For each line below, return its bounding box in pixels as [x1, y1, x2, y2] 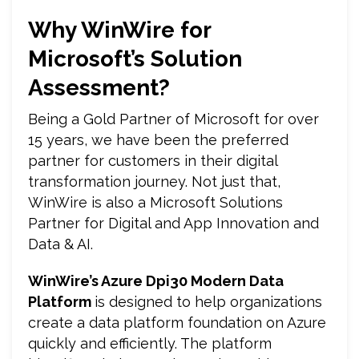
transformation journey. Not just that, [28, 172, 280, 190]
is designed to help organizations [95, 292, 322, 310]
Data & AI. [28, 235, 97, 252]
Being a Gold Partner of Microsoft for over [28, 110, 319, 127]
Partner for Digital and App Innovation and [28, 214, 319, 232]
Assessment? [28, 74, 170, 101]
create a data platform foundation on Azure [28, 313, 326, 331]
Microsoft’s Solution [28, 45, 242, 72]
